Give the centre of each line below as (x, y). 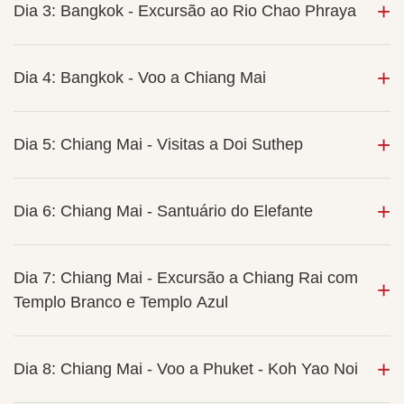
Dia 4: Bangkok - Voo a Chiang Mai (140, 78)
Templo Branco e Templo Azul (121, 302)
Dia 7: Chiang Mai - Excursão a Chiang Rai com (186, 278)
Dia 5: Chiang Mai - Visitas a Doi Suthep (158, 144)
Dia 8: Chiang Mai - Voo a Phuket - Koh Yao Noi (186, 369)
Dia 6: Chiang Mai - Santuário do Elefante (163, 211)
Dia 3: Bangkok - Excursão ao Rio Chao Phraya (185, 11)
